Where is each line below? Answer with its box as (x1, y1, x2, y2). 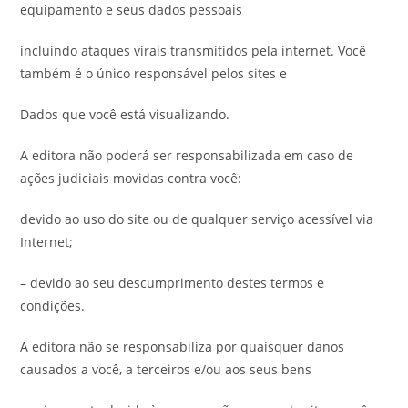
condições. (20, 297, 86, 314)
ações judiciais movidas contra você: (20, 169, 242, 187)
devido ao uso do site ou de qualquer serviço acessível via (20, 210, 374, 228)
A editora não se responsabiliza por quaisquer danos (20, 338, 345, 355)
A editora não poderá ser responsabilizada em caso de (20, 147, 354, 164)
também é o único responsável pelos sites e (20, 65, 288, 82)
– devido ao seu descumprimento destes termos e (20, 274, 325, 291)
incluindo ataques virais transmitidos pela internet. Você (20, 42, 367, 59)
